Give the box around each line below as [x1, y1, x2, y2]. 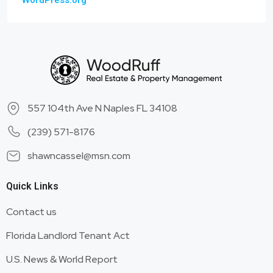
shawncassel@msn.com [27, 149, 130, 162]
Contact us [6, 205, 57, 218]
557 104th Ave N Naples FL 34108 [27, 102, 177, 115]
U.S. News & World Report [6, 253, 118, 266]
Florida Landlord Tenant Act [6, 229, 130, 242]
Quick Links [6, 180, 58, 192]
